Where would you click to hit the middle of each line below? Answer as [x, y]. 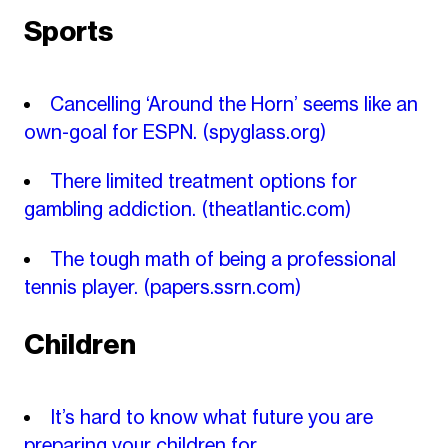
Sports [68, 31]
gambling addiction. [112, 209]
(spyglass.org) [263, 131]
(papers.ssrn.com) [221, 286]
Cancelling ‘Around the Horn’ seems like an [234, 103]
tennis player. [83, 286]
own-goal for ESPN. [112, 131]
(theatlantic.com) [275, 209]
